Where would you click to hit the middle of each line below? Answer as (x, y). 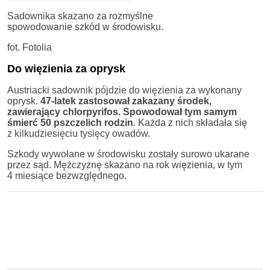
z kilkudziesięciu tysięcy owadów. (79, 133)
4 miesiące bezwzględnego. (67, 175)
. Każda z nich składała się (190, 122)
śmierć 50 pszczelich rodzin (70, 122)
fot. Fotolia (30, 47)
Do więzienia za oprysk (66, 68)
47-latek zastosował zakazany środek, (126, 101)
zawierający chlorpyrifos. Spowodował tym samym (122, 111)
